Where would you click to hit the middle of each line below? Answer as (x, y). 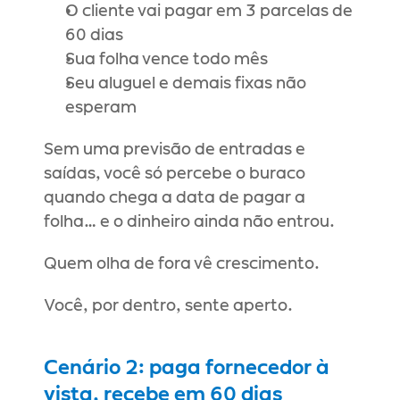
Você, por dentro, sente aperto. (168, 306)
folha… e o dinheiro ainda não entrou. (189, 222)
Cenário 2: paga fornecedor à (187, 368)
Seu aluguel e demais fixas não (186, 84)
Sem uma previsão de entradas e (175, 150)
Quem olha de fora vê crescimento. (182, 264)
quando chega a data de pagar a (175, 198)
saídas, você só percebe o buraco (175, 174)
